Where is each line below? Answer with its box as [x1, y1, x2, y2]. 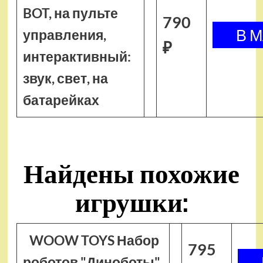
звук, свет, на [22, 70, 108, 86]
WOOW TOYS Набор [29, 232, 160, 248]
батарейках [22, 92, 99, 108]
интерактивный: [22, 48, 131, 65]
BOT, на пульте [22, 5, 118, 21]
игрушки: [75, 187, 188, 218]
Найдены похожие [23, 158, 240, 190]
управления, [22, 26, 106, 43]
